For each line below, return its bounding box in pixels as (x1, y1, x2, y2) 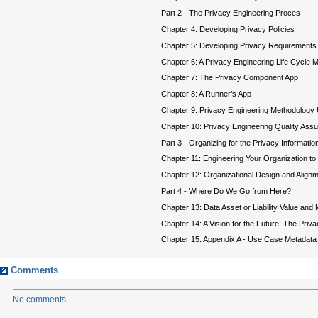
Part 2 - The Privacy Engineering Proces (161, 9, 300, 18)
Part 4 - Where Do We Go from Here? (161, 187, 291, 195)
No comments (13, 295, 66, 305)
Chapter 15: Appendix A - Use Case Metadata (161, 235, 317, 244)
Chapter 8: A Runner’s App (161, 89, 251, 99)
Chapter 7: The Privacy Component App (161, 73, 298, 82)
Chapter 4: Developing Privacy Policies (161, 25, 295, 34)
